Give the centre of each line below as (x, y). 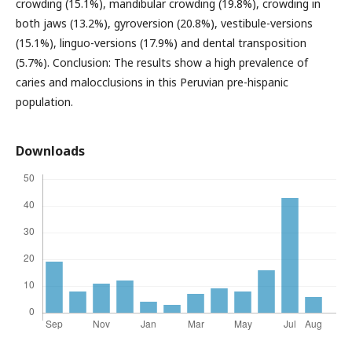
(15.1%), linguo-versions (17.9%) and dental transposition (161, 42)
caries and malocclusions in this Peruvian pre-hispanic (152, 82)
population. (44, 101)
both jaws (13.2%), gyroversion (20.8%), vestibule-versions (164, 23)
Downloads (50, 150)
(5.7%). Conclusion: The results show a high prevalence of (162, 62)
